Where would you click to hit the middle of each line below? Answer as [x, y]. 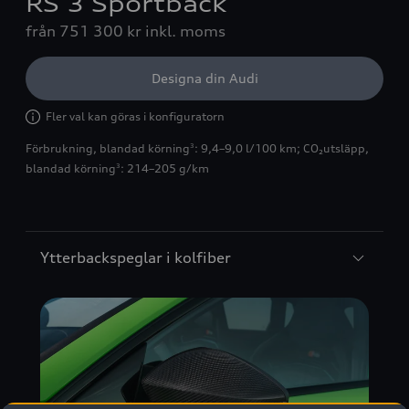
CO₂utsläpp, [336, 148]
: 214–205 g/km [165, 169]
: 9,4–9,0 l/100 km [246, 148]
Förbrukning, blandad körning [108, 148]
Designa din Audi [204, 78]
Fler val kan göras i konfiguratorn [135, 116]
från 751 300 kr [84, 31]
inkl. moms [185, 31]
